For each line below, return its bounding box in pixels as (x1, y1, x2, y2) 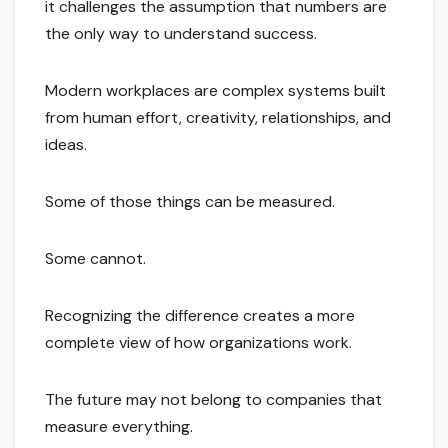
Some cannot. (45, 248, 146, 270)
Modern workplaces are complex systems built (45, 80, 386, 102)
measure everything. (45, 416, 193, 438)
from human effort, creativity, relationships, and (45, 107, 391, 129)
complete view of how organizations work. (45, 332, 352, 354)
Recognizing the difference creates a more (45, 305, 355, 327)
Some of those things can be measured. (45, 191, 335, 213)
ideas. (45, 134, 87, 156)
